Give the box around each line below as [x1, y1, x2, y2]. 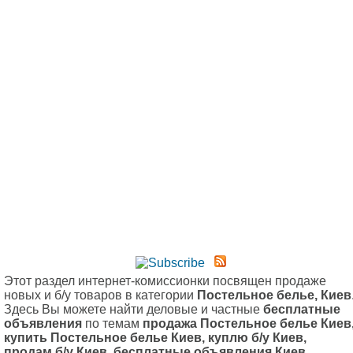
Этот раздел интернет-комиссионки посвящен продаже [4, 273, 326, 288]
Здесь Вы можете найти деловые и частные [4, 302, 263, 316]
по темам [82, 316, 143, 330]
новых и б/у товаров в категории [4, 288, 197, 302]
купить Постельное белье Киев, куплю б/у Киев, [4, 330, 307, 344]
